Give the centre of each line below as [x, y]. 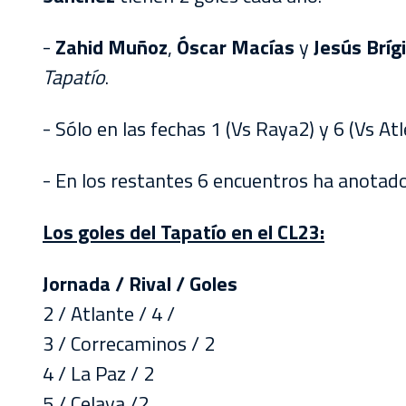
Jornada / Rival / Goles [140, 284]
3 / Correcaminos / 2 [129, 343]
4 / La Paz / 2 [98, 373]
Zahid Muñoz [111, 47]
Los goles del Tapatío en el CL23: [184, 232]
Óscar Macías [236, 47]
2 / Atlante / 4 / [109, 314]
